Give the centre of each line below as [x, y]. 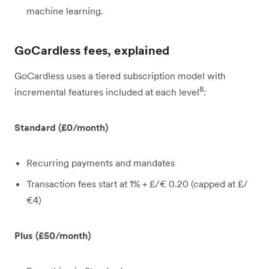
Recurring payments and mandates [101, 162]
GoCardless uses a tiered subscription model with [120, 75]
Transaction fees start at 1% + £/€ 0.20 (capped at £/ [137, 183]
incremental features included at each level [107, 92]
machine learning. [65, 11]
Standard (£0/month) [62, 127]
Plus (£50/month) [53, 235]
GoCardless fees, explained [92, 50]
